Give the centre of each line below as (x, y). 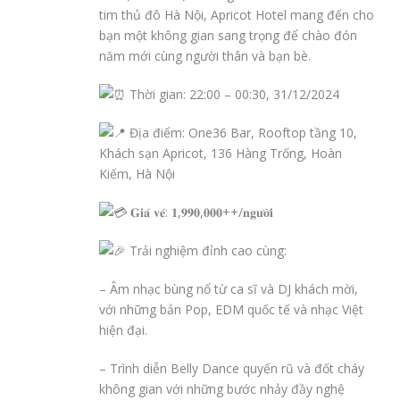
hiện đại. (123, 330)
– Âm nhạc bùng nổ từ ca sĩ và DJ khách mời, (229, 289)
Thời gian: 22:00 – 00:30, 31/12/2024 (233, 95)
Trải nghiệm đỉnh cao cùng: (206, 251)
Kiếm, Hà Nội (137, 174)
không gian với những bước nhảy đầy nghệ (222, 389)
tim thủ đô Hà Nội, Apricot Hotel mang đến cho (237, 15)
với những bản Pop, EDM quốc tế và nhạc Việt (231, 310)
